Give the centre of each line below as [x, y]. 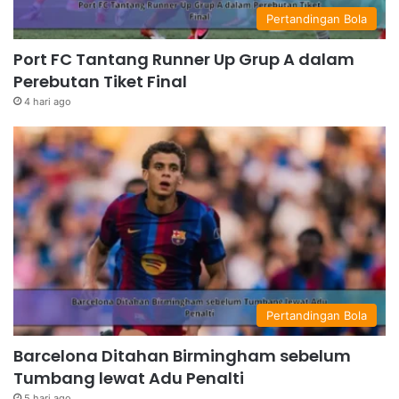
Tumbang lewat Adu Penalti [129, 379]
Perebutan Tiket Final [100, 81]
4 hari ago [48, 101]
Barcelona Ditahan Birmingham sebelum [182, 356]
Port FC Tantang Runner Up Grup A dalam [184, 59]
